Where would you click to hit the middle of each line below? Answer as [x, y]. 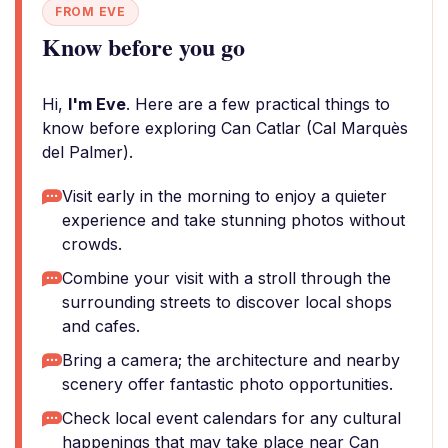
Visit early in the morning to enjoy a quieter [224, 196]
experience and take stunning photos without [233, 220]
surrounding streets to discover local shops [227, 302]
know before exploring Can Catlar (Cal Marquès [225, 128]
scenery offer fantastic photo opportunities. [227, 384]
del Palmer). [87, 152]
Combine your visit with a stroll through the [226, 278]
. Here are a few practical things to [258, 104]
